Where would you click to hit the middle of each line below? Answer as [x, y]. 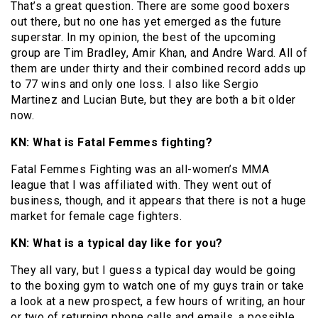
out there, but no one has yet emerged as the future [146, 22]
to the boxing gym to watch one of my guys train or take [158, 286]
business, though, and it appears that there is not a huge [159, 201]
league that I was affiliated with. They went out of [142, 185]
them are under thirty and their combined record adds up [159, 69]
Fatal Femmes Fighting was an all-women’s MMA [140, 170]
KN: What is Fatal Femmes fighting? [111, 143]
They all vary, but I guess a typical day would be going [153, 270]
